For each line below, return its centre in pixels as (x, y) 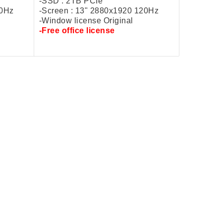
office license (88, 30)
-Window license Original (87, 20)
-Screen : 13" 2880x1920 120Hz (99, 10)
